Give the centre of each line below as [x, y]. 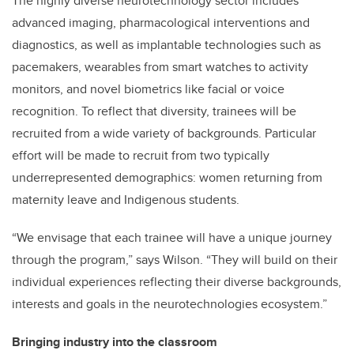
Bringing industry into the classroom [115, 341]
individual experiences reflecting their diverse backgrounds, [177, 281]
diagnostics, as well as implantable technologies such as [166, 44]
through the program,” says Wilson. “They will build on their [175, 259]
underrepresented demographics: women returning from [167, 177]
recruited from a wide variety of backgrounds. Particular [164, 133]
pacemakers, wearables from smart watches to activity [160, 66]
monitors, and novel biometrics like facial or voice [148, 88]
